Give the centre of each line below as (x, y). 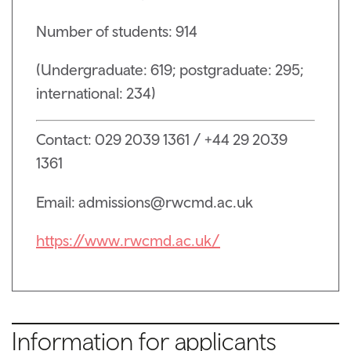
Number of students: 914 (117, 31)
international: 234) (96, 93)
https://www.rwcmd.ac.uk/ (128, 240)
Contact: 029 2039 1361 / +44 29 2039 (162, 139)
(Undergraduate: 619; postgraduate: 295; (170, 70)
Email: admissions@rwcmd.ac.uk (145, 201)
